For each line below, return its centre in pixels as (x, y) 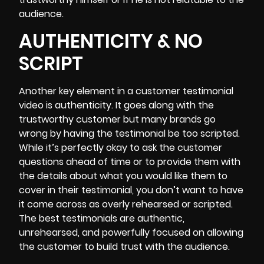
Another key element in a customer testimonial (126, 91)
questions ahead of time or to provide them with (130, 161)
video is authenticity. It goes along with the (116, 105)
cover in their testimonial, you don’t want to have (131, 190)
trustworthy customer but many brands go (117, 119)
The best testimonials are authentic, (102, 218)
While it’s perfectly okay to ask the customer (121, 147)
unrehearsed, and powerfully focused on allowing (131, 232)
